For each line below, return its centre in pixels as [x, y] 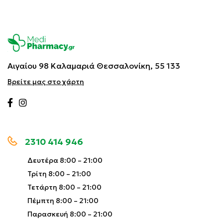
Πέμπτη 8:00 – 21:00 [63, 201]
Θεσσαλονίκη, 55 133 [137, 66]
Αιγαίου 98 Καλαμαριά [51, 66]
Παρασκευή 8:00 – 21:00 [70, 214]
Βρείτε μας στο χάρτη [46, 82]
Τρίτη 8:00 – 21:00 [59, 174]
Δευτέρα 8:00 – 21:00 [65, 161]
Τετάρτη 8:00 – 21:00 [64, 187]
